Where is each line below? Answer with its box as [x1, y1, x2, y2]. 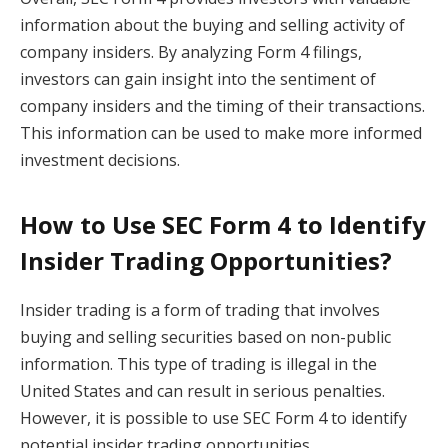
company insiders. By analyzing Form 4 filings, [20, 41, 362, 64]
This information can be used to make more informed [20, 122, 422, 145]
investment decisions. [20, 149, 180, 172]
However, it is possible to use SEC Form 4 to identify [20, 406, 407, 429]
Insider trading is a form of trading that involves [20, 298, 380, 321]
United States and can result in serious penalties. [20, 379, 385, 402]
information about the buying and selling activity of [20, 14, 405, 37]
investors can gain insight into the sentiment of [20, 68, 376, 91]
